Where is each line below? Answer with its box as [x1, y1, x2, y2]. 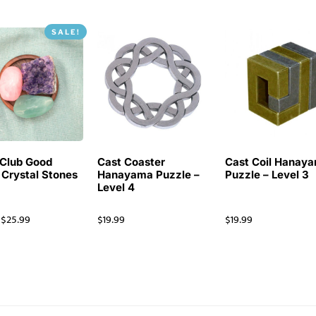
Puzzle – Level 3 [225, 168, 310, 182]
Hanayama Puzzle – [97, 168, 200, 182]
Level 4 [97, 181, 135, 195]
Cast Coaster [97, 155, 166, 169]
